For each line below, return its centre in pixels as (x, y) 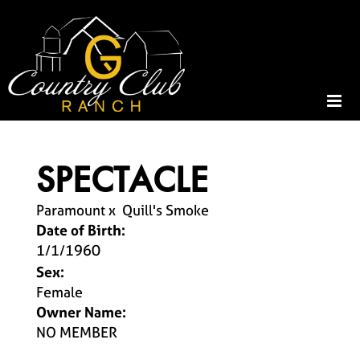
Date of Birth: (81, 230)
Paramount (71, 210)
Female (59, 292)
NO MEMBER (77, 332)
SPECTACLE (122, 180)
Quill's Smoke (166, 210)
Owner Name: (81, 312)
